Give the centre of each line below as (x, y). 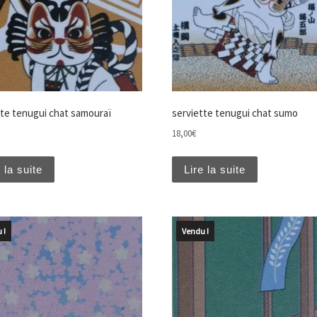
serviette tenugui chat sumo (235, 113)
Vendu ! (195, 231)
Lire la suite (214, 169)
